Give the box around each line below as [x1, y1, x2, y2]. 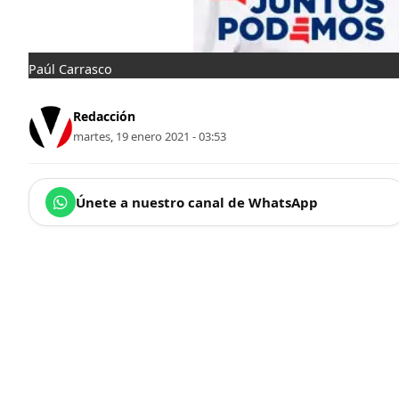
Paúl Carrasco [28, 60, 112, 77]
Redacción [73, 108, 135, 126]
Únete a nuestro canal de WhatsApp [76, 192, 318, 211]
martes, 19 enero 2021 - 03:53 [73, 128, 226, 145]
